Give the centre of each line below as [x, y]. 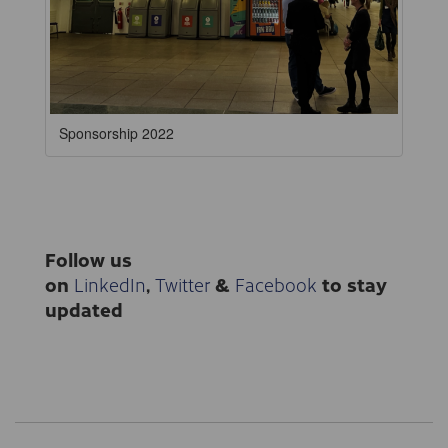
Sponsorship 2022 [116, 132]
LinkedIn [110, 283]
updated [84, 308]
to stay [352, 283]
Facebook [276, 283]
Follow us [88, 258]
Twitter [182, 283]
